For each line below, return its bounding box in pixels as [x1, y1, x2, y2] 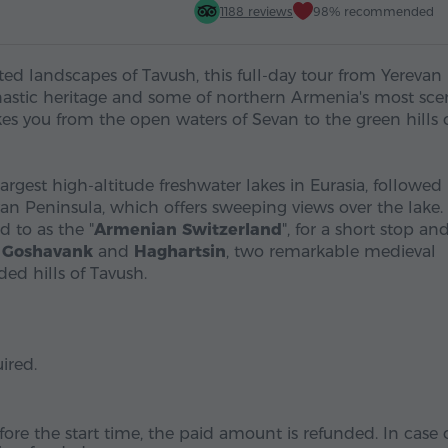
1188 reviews [220, 3, 293, 19]
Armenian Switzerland [94, 220, 282, 239]
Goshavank [2, 242, 93, 261]
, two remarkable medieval [226, 242, 436, 261]
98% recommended [313, 3, 434, 19]
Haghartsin [134, 242, 226, 261]
